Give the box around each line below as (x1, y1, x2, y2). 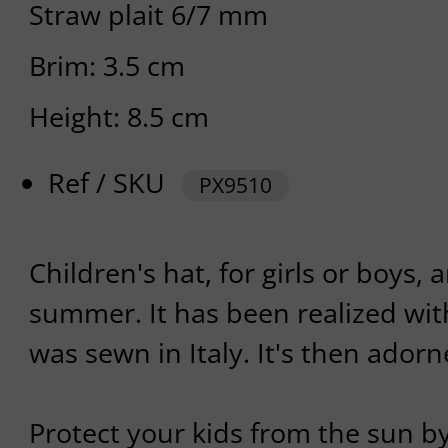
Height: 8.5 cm (28, 98, 209, 136)
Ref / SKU (48, 164, 173, 202)
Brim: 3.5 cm (28, 47, 185, 85)
